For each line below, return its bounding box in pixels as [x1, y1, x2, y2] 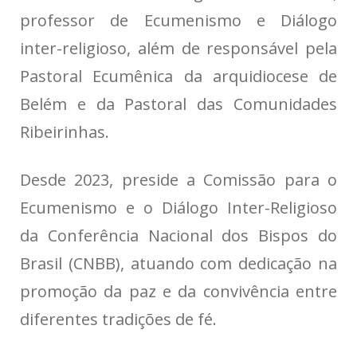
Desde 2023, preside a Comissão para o [20, 169, 337, 191]
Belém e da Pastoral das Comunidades [20, 93, 337, 116]
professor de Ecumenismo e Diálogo [20, 10, 337, 32]
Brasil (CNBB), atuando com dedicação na [20, 253, 337, 275]
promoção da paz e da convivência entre [20, 280, 337, 303]
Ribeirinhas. [20, 121, 109, 143]
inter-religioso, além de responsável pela [20, 37, 337, 60]
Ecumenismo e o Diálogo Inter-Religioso [20, 197, 337, 219]
